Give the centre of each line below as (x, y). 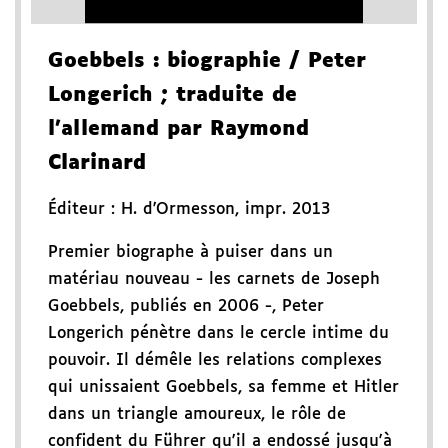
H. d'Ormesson (178, 210)
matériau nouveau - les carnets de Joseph (214, 280)
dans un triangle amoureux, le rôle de (197, 415)
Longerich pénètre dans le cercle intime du (218, 334)
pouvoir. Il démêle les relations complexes (215, 361)
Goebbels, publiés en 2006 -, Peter (186, 307)
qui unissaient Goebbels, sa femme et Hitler (223, 388)
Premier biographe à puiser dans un (190, 253)
